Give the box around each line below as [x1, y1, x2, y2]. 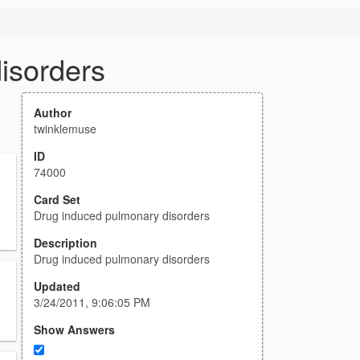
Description [34, 235, 97, 251]
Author [34, 104, 72, 121]
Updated [34, 278, 80, 294]
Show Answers [34, 321, 115, 337]
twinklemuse [34, 121, 96, 137]
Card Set [34, 191, 80, 207]
